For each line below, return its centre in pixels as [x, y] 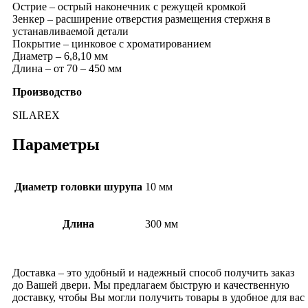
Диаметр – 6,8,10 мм [60, 56]
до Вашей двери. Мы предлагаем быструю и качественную [151, 285]
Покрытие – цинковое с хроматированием [112, 43]
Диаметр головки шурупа [78, 186]
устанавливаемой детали [70, 31]
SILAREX [36, 115]
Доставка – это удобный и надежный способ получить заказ [153, 272]
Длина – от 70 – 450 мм [67, 68]
